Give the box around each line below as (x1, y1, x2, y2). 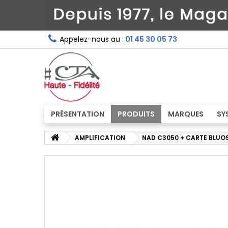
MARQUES (168, 109, 204, 119)
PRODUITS (118, 109, 155, 119)
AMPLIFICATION (75, 133, 125, 142)
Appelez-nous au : (60, 34, 124, 44)
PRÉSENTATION (51, 109, 104, 119)
